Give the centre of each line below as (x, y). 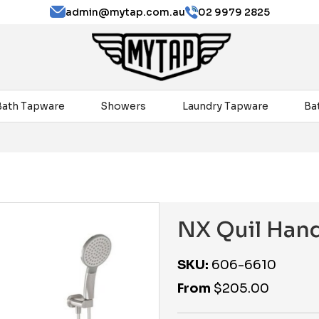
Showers (123, 106)
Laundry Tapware (225, 106)
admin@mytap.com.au (125, 12)
